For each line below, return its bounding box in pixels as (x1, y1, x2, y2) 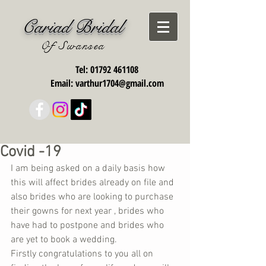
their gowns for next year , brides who (11, 205, 166, 217)
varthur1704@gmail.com (75, 77, 164, 90)
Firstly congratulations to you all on (11, 248, 156, 260)
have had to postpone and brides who (11, 220, 166, 232)
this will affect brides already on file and (11, 177, 176, 189)
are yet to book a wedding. (11, 234, 119, 246)
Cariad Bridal (22, 15, 123, 39)
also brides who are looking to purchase (11, 191, 176, 203)
